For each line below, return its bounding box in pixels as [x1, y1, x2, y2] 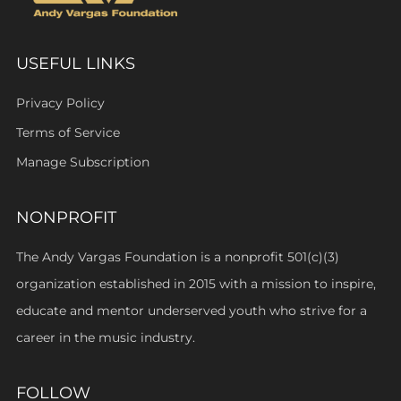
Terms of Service [16, 124, 120, 141]
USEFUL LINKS [16, 53, 135, 74]
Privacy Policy [16, 95, 105, 112]
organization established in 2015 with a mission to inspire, [16, 276, 376, 293]
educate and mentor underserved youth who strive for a [16, 303, 367, 320]
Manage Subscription [16, 154, 149, 171]
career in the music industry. [16, 329, 195, 346]
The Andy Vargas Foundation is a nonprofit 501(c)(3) [16, 249, 339, 266]
